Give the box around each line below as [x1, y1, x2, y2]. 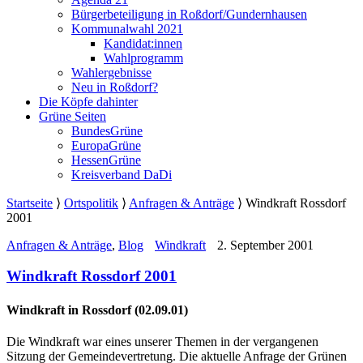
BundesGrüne [71, 123, 143, 138]
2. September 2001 [214, 237, 314, 252]
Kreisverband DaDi [71, 167, 172, 181]
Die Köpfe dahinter [39, 94, 138, 109]
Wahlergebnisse [71, 65, 152, 79]
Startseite [6, 195, 53, 210]
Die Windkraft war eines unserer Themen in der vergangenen [6, 334, 318, 348]
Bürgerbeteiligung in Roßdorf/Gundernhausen [71, 6, 307, 21]
